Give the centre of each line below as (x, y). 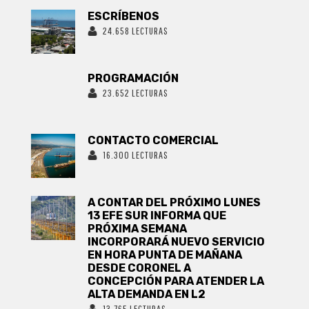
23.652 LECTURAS (136, 92)
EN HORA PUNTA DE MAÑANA (165, 255)
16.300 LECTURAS (136, 154)
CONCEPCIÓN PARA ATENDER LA (176, 281)
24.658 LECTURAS (136, 30)
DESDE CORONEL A (140, 268)
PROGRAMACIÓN (133, 78)
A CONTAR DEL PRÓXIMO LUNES (175, 202)
